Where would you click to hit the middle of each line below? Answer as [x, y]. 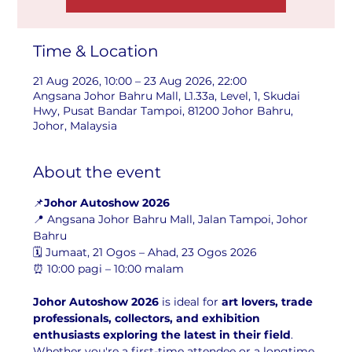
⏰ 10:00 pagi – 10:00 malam [109, 269]
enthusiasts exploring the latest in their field [162, 335]
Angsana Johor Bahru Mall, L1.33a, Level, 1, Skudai [167, 96]
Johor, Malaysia [75, 126]
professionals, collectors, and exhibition [148, 318]
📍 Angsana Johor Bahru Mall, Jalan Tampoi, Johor [172, 219]
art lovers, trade [269, 302]
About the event [97, 172]
